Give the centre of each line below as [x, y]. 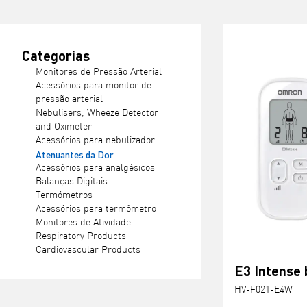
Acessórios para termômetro [96, 209]
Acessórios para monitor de [94, 86]
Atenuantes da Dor [75, 154]
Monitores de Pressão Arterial [99, 72]
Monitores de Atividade [83, 223]
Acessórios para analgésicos [95, 168]
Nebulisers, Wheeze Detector [97, 113]
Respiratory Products [81, 236]
